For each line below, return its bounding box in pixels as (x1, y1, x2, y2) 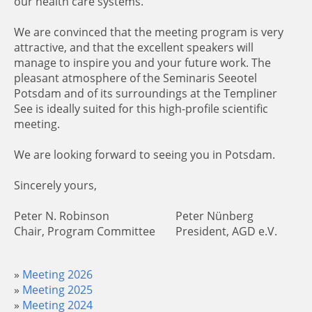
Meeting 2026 (22, 267, 93, 282)
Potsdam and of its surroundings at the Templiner (14, 86, 277, 101)
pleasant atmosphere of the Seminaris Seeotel (14, 70, 257, 86)
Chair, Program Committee (14, 224, 155, 239)
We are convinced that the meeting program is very (14, 24, 283, 40)
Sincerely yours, (14, 178, 97, 193)
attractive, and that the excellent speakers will (14, 40, 253, 55)
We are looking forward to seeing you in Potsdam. (14, 147, 275, 162)
